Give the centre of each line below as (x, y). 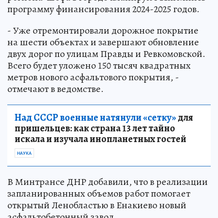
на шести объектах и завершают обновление (103, 42)
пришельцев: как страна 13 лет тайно (95, 128)
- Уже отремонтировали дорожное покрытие (103, 30)
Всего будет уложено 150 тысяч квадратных (99, 65)
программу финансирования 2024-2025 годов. (103, 9)
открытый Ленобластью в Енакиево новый (97, 205)
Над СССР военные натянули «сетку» (95, 117)
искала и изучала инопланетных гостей (100, 139)
